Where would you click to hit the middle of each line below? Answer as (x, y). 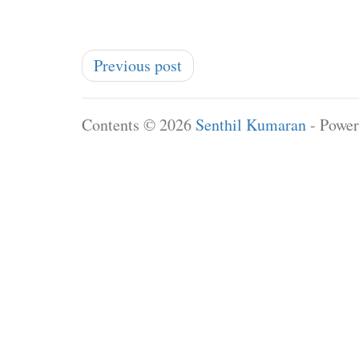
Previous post (138, 65)
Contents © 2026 (139, 125)
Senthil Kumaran (251, 125)
